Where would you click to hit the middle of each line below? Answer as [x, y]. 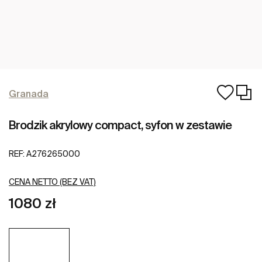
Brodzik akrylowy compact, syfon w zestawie [120, 125]
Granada [29, 94]
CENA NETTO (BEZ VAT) [52, 182]
